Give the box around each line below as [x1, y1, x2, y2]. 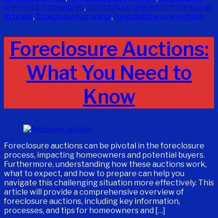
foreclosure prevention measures [87, 2, 213, 12]
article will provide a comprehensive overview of [4, 187, 184, 197]
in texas [4, 11, 33, 21]
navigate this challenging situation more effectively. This [4, 178, 214, 188]
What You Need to [26, 61, 192, 85]
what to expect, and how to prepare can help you [4, 169, 184, 179]
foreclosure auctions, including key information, [4, 197, 180, 206]
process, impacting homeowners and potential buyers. [4, 150, 205, 160]
